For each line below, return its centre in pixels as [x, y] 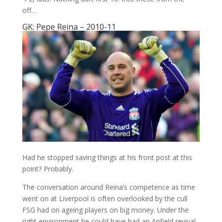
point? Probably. [48, 168]
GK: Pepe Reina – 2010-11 [69, 27]
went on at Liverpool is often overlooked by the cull [105, 198]
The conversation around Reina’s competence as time [109, 187]
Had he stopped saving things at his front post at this [107, 157]
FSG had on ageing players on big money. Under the [105, 210]
